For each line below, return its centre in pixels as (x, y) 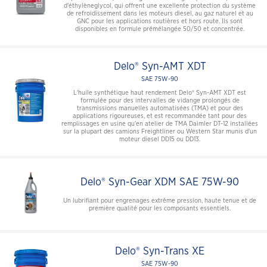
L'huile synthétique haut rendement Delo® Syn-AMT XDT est (160, 92)
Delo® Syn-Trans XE (160, 251)
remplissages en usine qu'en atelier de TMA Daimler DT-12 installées (160, 123)
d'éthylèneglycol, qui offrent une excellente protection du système (160, 5)
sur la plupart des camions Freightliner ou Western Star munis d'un (160, 131)
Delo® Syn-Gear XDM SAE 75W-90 (160, 182)
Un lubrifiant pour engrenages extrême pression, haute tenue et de (160, 200)
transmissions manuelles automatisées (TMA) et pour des (160, 108)
